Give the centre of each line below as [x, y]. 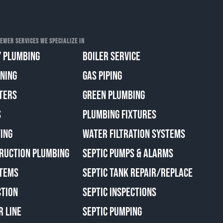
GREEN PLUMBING [113, 95]
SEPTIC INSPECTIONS [119, 192]
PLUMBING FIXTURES [119, 114]
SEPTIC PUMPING [112, 212]
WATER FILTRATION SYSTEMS [134, 134]
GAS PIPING [102, 76]
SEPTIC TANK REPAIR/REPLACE [137, 173]
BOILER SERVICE [111, 56]
